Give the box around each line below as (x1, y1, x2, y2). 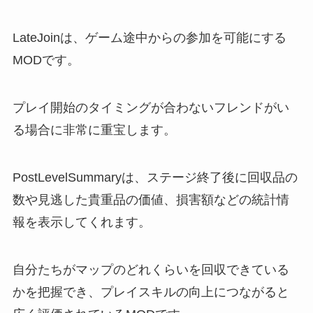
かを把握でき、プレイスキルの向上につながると (12, 284, 289, 299)
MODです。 (12, 53, 80, 68)
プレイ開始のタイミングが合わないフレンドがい (12, 101, 289, 115)
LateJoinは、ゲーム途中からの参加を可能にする (12, 31, 286, 45)
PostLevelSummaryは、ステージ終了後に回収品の (12, 170, 298, 184)
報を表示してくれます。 (12, 214, 151, 229)
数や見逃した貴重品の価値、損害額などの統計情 (12, 192, 289, 207)
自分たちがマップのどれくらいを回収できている (12, 262, 289, 277)
